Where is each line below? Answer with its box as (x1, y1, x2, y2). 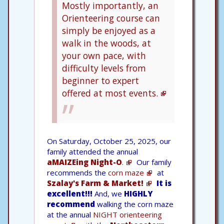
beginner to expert (62, 74, 139, 86)
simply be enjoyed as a (62, 24, 155, 36)
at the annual (47, 209, 93, 219)
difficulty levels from (62, 61, 146, 74)
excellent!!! (47, 188, 92, 198)
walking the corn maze (95, 198, 173, 209)
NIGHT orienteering (93, 209, 162, 219)
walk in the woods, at (62, 36, 151, 49)
